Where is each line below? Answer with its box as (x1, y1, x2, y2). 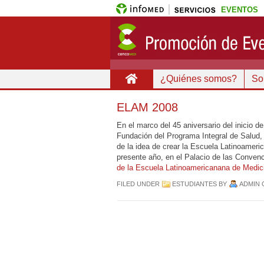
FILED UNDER (116, 180, 161, 187)
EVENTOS (221, 5, 258, 14)
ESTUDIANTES (171, 180, 217, 187)
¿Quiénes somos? (160, 74, 237, 84)
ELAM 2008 (116, 101, 178, 114)
